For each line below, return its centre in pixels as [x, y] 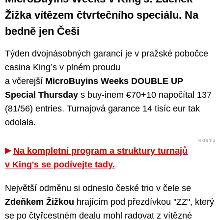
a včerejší [25, 81]
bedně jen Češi [42, 31]
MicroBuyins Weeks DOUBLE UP [114, 81]
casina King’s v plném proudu [63, 67]
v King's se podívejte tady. [60, 165]
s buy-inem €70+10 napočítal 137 [145, 95]
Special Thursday [41, 95]
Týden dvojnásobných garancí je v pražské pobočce [107, 54]
